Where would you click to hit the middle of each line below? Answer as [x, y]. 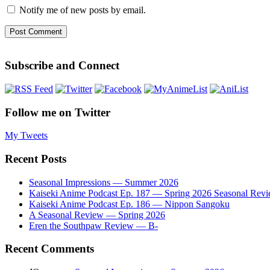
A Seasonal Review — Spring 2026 [97, 215]
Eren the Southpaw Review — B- [93, 225]
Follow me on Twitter [58, 112]
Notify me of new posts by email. [83, 10]
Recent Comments [49, 249]
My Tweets [26, 136]
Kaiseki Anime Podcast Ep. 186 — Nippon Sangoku [129, 204]
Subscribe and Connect [62, 66]
